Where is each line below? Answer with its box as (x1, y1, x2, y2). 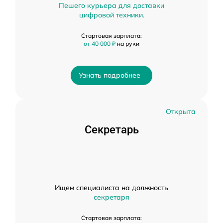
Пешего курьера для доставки (59, 1, 164, 10)
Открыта (166, 107, 196, 116)
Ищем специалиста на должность (55, 183, 168, 192)
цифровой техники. (79, 10, 144, 19)
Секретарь (84, 123, 139, 136)
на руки (117, 40, 139, 47)
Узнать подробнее (79, 71, 140, 80)
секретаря (94, 193, 129, 202)
